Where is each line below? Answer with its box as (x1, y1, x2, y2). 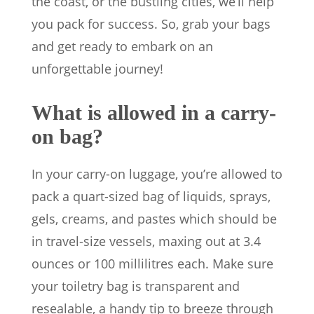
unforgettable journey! (32, 60, 163, 77)
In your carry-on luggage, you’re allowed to (32, 165, 282, 182)
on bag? (32, 124, 103, 148)
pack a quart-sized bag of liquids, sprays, (32, 187, 271, 205)
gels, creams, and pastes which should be (32, 210, 277, 227)
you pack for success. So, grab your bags (32, 15, 271, 32)
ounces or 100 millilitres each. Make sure (32, 254, 273, 272)
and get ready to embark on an (32, 37, 213, 55)
